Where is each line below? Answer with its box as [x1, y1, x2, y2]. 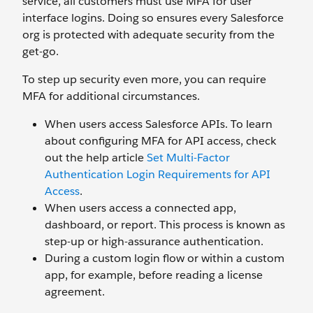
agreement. [45, 284, 105, 300]
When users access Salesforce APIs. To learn [45, 117, 272, 132]
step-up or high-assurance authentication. [45, 234, 263, 249]
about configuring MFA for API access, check [45, 133, 276, 149]
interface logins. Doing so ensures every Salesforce [22, 10, 284, 26]
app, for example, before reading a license [45, 268, 263, 283]
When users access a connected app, [45, 201, 236, 216]
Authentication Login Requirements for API [45, 167, 270, 182]
